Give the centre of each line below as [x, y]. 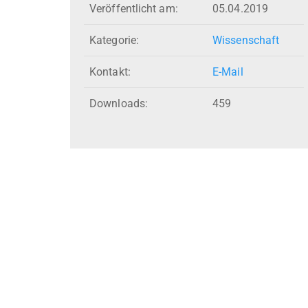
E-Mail [228, 72]
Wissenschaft [246, 41]
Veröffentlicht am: [134, 9]
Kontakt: [110, 72]
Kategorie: [114, 41]
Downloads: [119, 104]
